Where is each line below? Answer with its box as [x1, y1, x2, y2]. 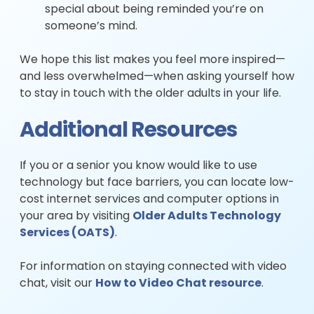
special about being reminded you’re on [45, 4, 264, 15]
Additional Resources [20, 121, 238, 142]
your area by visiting [20, 211, 132, 222]
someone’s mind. [45, 21, 137, 32]
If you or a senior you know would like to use [20, 161, 257, 172]
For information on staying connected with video [20, 261, 287, 273]
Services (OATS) [20, 228, 115, 239]
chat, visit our [20, 278, 95, 289]
